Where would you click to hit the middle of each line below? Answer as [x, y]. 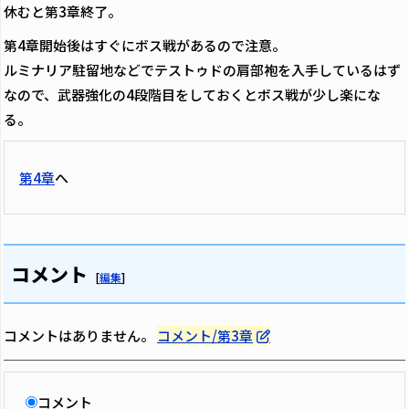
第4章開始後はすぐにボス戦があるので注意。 [145, 45]
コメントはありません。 [80, 335]
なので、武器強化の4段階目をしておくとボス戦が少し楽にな [192, 94]
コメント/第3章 [205, 335]
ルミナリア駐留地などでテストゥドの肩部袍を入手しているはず [202, 70]
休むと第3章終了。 [63, 11]
